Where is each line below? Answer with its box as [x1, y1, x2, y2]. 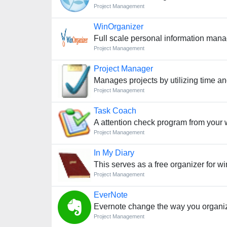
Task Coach [94, 106, 137, 115]
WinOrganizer [94, 22, 144, 31]
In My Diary [94, 148, 135, 157]
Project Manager [94, 64, 154, 73]
